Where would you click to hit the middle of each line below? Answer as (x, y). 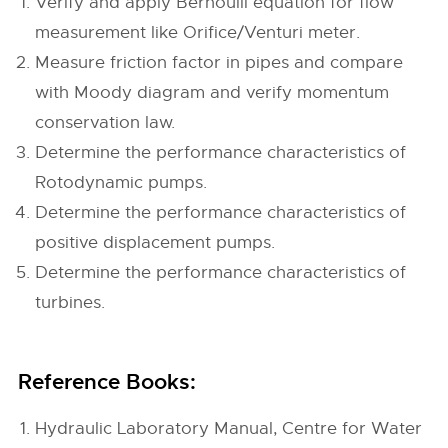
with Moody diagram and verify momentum (212, 92)
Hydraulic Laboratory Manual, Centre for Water (229, 428)
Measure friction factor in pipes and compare (219, 62)
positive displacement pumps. (155, 242)
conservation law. (105, 122)
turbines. (70, 302)
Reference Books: (107, 382)
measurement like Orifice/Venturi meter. (198, 32)
